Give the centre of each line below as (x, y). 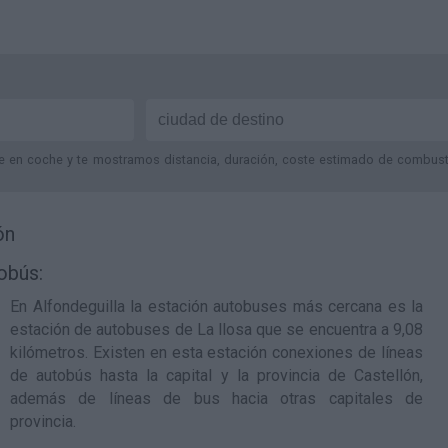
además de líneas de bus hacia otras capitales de (216, 398)
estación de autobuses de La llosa (131, 329)
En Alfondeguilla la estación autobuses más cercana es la (216, 306)
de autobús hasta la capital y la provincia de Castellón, (216, 375)
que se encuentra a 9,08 (337, 329)
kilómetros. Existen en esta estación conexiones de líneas (216, 352)
